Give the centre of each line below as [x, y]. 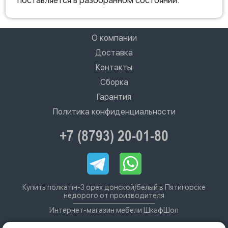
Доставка [114, 53]
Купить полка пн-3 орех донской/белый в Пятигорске [114, 187]
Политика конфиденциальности [114, 112]
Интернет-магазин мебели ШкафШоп [114, 210]
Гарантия [114, 97]
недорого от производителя [114, 195]
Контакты [114, 67]
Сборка [114, 82]
